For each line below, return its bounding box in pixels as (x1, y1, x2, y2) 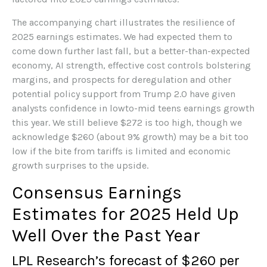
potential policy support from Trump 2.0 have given (12, 88, 235, 100)
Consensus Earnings (12, 181, 182, 203)
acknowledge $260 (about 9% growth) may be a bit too (12, 131, 249, 142)
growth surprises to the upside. (12, 159, 148, 171)
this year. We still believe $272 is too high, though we (12, 116, 242, 128)
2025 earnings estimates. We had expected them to (12, 30, 232, 42)
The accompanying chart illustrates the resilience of (12, 16, 235, 28)
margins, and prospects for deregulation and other (12, 73, 231, 85)
